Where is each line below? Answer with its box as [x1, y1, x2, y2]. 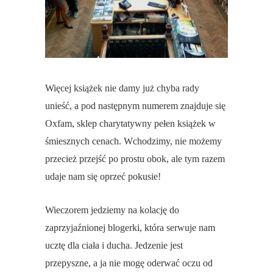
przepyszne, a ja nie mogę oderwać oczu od [45, 258, 213, 269]
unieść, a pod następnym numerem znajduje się [45, 101, 225, 112]
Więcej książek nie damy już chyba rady [45, 83, 199, 94]
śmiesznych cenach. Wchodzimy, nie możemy [45, 136, 222, 147]
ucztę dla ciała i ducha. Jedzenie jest [45, 240, 183, 251]
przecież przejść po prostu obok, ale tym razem [45, 154, 225, 165]
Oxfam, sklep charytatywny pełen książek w [45, 118, 216, 129]
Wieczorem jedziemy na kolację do [45, 205, 179, 216]
